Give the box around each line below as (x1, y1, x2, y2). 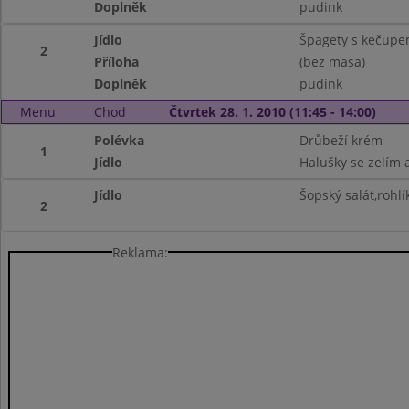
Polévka (94, 131, 145, 149)
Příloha (94, 53, 140, 70)
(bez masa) (299, 53, 365, 70)
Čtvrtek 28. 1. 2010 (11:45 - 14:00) (168, 103, 376, 121)
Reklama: (112, 243, 168, 261)
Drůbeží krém (299, 131, 383, 149)
